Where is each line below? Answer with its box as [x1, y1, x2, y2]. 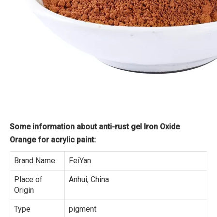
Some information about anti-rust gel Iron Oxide [10, 122, 180, 131]
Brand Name [14, 156, 55, 165]
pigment [69, 204, 96, 214]
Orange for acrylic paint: [10, 135, 96, 144]
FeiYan [69, 156, 91, 165]
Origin [14, 186, 34, 195]
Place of [14, 175, 43, 184]
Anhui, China [69, 175, 109, 184]
